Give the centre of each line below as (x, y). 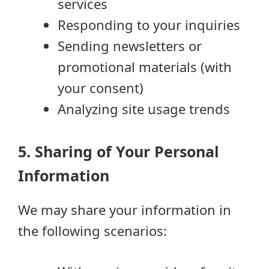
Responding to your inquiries (149, 25)
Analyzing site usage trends (144, 109)
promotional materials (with (145, 67)
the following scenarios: (92, 231)
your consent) (101, 88)
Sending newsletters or (130, 46)
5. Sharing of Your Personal (119, 151)
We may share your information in (125, 210)
